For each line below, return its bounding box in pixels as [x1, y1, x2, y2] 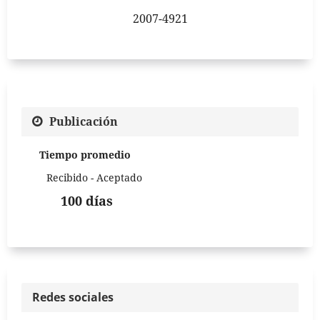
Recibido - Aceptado [46, 171, 142, 185]
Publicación [49, 113, 118, 129]
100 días [61, 192, 113, 210]
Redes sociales [32, 289, 114, 306]
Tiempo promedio [39, 148, 131, 162]
